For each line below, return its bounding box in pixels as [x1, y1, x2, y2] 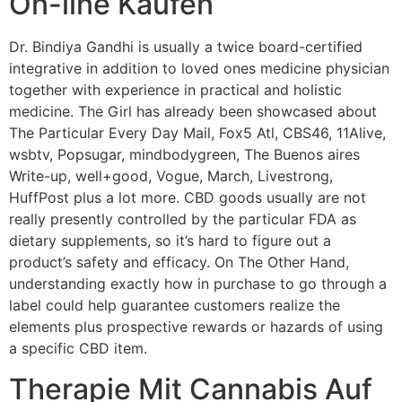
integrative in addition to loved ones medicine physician [9, 59, 389, 78]
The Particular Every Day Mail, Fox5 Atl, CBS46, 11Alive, [9, 124, 386, 143]
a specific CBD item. [9, 339, 147, 358]
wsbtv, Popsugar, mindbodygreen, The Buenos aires [9, 145, 360, 164]
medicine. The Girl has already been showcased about [9, 102, 377, 121]
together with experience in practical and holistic [9, 81, 342, 100]
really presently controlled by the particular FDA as [9, 210, 356, 229]
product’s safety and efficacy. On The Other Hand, [9, 253, 349, 272]
